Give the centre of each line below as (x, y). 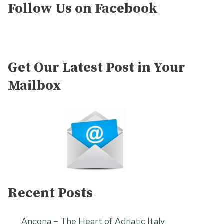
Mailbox (35, 86)
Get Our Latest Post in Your (97, 68)
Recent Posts (50, 193)
